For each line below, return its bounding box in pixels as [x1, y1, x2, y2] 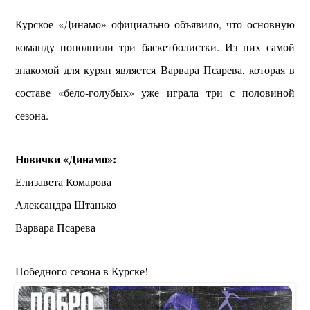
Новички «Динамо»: [15, 150, 120, 167]
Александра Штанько [15, 197, 117, 212]
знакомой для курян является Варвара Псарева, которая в [15, 62, 295, 77]
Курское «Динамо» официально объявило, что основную [15, 16, 295, 31]
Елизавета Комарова [15, 174, 112, 189]
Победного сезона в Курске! [15, 263, 152, 278]
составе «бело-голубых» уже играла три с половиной [15, 84, 295, 100]
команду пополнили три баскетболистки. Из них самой [15, 39, 295, 54]
